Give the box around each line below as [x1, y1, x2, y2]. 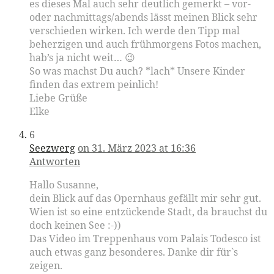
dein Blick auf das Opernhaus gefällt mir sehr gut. [29, 191, 261, 206]
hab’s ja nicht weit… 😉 [29, 51, 135, 65]
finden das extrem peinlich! [29, 78, 158, 92]
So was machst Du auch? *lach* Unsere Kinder [29, 64, 245, 78]
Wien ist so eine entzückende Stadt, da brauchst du [29, 205, 267, 219]
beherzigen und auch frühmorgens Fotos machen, [29, 37, 261, 51]
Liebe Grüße [29, 91, 87, 105]
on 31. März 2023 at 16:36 [78, 141, 196, 155]
